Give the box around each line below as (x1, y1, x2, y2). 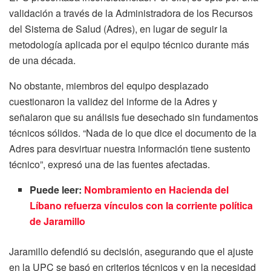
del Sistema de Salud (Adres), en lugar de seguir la (9, 22, 227, 36)
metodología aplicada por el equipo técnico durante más (9, 38, 249, 52)
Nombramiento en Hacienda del (84, 183, 229, 197)
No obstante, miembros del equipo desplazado (9, 79, 209, 93)
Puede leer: (30, 183, 85, 197)
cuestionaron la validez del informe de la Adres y (9, 94, 217, 109)
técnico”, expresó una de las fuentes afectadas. (9, 157, 210, 172)
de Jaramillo (30, 214, 86, 229)
